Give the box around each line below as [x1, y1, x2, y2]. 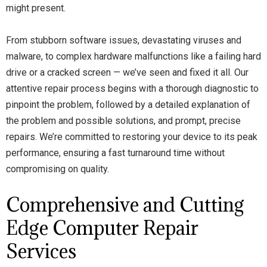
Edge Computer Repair [6, 216, 198, 240]
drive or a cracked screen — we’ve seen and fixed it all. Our [6, 67, 249, 78]
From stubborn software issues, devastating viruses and [6, 35, 241, 46]
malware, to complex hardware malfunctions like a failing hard [6, 51, 261, 62]
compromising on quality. [6, 163, 109, 175]
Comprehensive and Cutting [6, 193, 244, 217]
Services [6, 239, 76, 263]
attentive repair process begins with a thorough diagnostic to [6, 83, 259, 94]
